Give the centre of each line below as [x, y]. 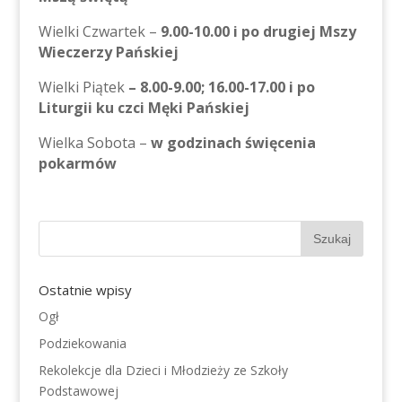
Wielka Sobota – [94, 143]
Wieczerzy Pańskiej [108, 52]
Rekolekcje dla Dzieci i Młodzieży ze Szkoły [163, 371]
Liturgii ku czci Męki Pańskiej [144, 108]
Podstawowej [78, 391]
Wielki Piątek [83, 87]
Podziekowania [82, 344]
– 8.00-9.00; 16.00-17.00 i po [221, 87]
